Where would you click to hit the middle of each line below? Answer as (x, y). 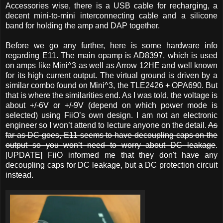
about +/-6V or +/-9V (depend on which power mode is (111, 105)
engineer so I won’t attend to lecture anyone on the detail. (107, 125)
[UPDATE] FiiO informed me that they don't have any (111, 155)
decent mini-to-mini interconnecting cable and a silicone (111, 15)
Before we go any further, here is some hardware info (111, 45)
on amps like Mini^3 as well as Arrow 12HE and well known (111, 65)
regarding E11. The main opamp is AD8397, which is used (111, 55)
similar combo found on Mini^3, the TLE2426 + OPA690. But (111, 85)
